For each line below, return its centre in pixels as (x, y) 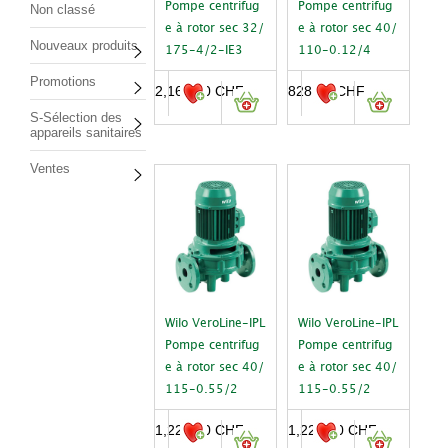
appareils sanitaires (86, 132)
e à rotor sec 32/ (215, 28)
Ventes (50, 168)
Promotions (63, 81)
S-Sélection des (76, 117)
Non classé (62, 9)
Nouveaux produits (84, 45)
